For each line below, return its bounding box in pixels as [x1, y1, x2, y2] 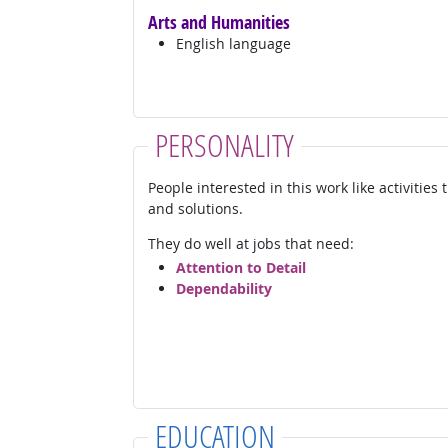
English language [175, 33, 291, 53]
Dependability [175, 279, 272, 299]
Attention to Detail [175, 258, 306, 278]
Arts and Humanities [147, 9, 290, 34]
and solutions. [147, 198, 243, 218]
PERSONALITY [154, 123, 294, 165]
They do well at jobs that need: [147, 233, 354, 253]
